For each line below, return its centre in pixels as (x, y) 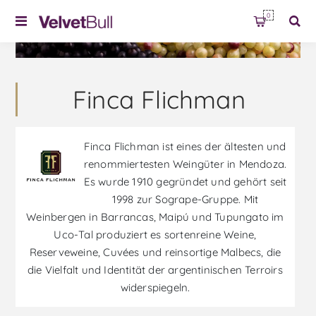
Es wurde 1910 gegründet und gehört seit (185, 182)
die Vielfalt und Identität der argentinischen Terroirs (155, 270)
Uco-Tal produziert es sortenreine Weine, (155, 235)
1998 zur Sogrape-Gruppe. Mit (185, 200)
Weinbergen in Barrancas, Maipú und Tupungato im (155, 217)
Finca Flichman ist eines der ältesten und (185, 147)
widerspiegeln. (155, 288)
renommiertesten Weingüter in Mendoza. (185, 164)
